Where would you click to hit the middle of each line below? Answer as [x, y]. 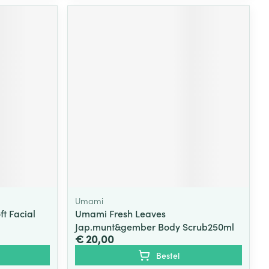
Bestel [168, 255]
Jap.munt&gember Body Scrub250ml [155, 226]
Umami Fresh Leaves [121, 213]
